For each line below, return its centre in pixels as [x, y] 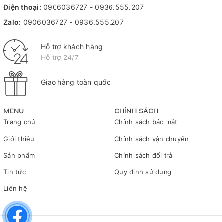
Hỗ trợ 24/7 [60, 57]
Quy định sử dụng [143, 172]
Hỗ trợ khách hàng [72, 46]
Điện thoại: [22, 7]
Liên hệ [15, 188]
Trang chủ [20, 122]
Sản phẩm [19, 155]
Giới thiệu [19, 139]
